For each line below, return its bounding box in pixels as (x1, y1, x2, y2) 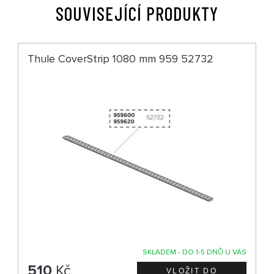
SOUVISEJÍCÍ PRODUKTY (56, 2, 218, 24)
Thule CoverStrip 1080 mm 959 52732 (28, 51, 214, 65)
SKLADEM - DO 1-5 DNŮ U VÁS (142, 247, 246, 257)
